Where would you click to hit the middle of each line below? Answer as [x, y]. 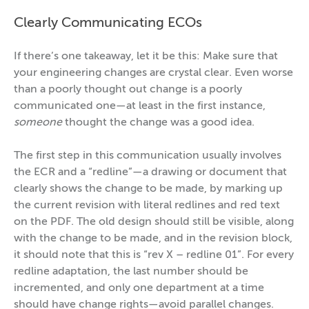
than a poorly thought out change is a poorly [128, 90]
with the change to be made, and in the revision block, [153, 239]
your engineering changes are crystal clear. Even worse [153, 73]
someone [38, 123]
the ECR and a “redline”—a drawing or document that [150, 173]
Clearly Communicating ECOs [108, 24]
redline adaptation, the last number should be [131, 272]
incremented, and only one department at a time [139, 289]
